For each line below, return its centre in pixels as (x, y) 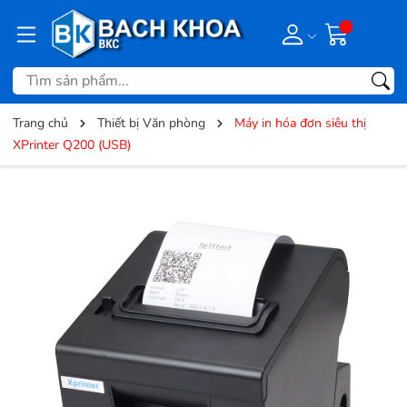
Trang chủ (40, 124)
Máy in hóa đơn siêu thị (300, 124)
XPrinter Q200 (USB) (72, 145)
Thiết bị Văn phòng (151, 124)
